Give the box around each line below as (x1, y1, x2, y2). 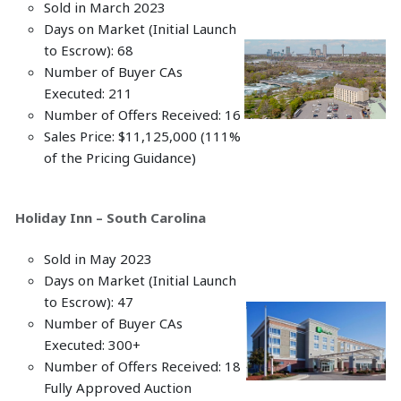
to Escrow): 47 (44, 293, 133, 311)
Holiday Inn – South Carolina (15, 209, 206, 226)
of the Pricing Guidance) (44, 149, 243, 166)
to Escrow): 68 (44, 41, 216, 59)
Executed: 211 (44, 84, 132, 102)
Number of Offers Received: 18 (44, 357, 241, 375)
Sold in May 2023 (44, 250, 152, 268)
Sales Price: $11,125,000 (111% (44, 127, 241, 145)
